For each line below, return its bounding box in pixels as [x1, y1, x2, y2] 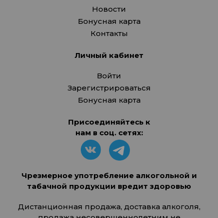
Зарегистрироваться [67, 83, 151, 92]
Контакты [90, 29, 128, 38]
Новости [92, 4, 126, 14]
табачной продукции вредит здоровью [27, 182, 191, 191]
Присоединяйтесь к [68, 117, 150, 127]
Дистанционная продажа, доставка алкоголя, [18, 202, 200, 211]
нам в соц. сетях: [75, 128, 143, 137]
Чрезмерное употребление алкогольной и [21, 171, 197, 180]
